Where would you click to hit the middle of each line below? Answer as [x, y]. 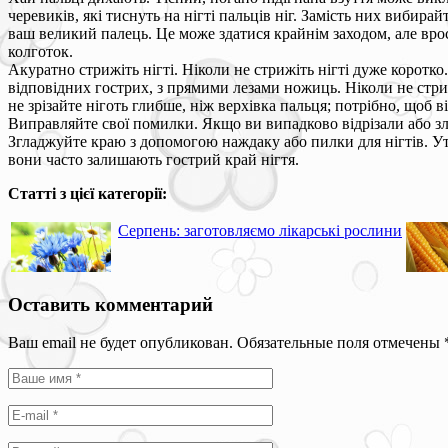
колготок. [40, 51]
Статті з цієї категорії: [87, 193]
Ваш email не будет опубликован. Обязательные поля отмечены [226, 343]
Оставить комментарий [110, 304]
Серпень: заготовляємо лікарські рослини [260, 230]
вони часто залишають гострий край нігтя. [153, 159]
